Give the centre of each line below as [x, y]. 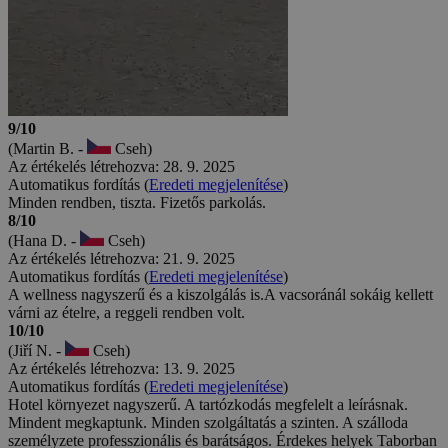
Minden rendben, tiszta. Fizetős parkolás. [137, 203]
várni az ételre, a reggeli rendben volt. [126, 313]
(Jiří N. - [36, 351]
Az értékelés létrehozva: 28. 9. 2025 [121, 167]
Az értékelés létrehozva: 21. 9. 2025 [121, 259]
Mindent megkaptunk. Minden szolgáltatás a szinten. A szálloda [208, 423]
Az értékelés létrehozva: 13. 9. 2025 [121, 369]
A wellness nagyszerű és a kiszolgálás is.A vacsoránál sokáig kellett [220, 295]
